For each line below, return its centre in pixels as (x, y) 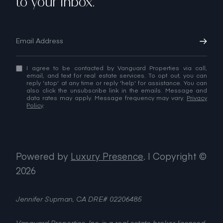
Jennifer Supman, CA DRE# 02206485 (79, 199)
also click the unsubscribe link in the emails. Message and (117, 90)
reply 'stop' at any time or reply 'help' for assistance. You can (117, 82)
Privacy (197, 97)
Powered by (43, 156)
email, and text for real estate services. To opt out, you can (117, 75)
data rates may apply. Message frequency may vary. (107, 97)
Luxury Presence (107, 156)
